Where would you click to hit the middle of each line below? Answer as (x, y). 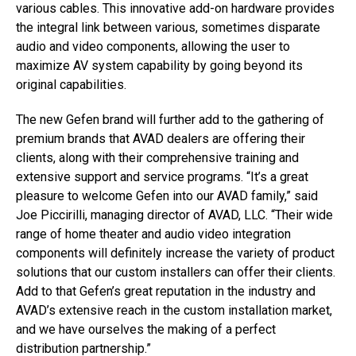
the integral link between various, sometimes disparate (168, 27)
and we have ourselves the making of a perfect (146, 329)
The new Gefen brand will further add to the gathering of (170, 120)
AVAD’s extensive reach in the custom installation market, (174, 310)
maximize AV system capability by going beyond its (159, 66)
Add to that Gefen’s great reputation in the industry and (166, 291)
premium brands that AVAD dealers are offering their (161, 139)
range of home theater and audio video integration (153, 234)
